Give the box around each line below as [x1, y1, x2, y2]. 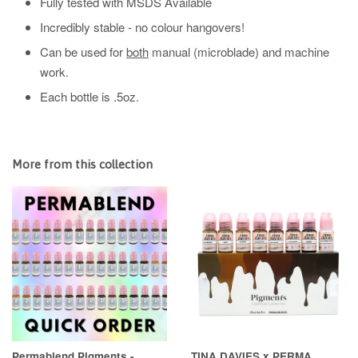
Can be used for [40, 43, 126, 60]
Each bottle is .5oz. [40, 88, 139, 105]
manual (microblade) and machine [149, 43, 329, 60]
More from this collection [12, 157, 153, 171]
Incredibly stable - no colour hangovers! [40, 18, 248, 35]
